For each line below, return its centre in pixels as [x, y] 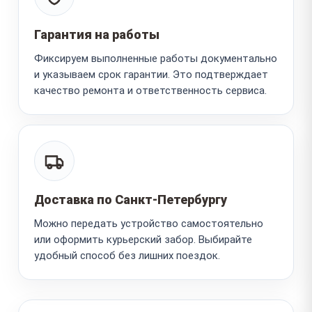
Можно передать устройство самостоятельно [149, 223]
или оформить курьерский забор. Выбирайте [143, 239]
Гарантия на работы [97, 34]
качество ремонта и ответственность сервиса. [150, 90]
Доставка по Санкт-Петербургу [131, 199]
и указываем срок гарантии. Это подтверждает [151, 74]
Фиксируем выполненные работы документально [156, 58]
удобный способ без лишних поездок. [127, 255]
